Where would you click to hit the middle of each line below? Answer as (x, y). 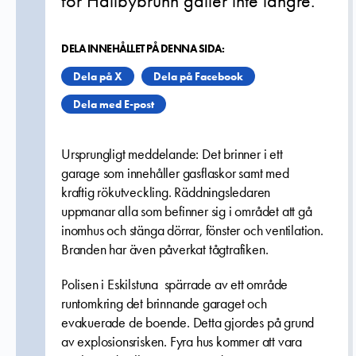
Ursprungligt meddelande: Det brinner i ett (172, 154)
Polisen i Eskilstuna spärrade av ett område (175, 284)
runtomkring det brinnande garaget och (164, 304)
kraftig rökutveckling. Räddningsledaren (166, 192)
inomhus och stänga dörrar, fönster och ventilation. (192, 230)
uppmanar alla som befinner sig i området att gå (187, 211)
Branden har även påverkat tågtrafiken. (165, 250)
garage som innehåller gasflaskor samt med (175, 173)
